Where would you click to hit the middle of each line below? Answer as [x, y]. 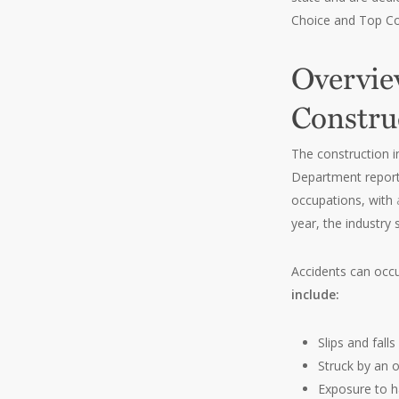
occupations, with [344, 200]
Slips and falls [357, 342]
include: [316, 294]
